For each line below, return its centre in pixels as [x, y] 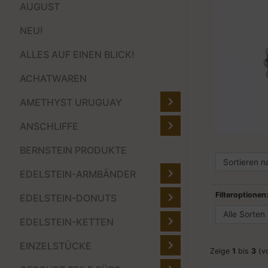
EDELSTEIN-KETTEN [67, 222]
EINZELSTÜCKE [56, 246]
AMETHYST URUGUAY [71, 103]
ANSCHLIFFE [49, 127]
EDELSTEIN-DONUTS [68, 198]
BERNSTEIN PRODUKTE [73, 150]
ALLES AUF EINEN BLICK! [77, 55]
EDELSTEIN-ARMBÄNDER [78, 174]
